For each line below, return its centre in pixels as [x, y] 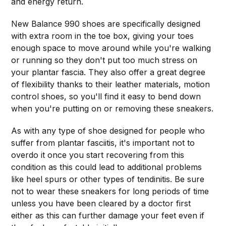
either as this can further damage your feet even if [108, 215]
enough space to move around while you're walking [111, 48]
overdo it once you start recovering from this [98, 155]
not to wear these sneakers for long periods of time [110, 191]
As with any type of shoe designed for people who [108, 130]
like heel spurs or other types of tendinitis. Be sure [108, 179]
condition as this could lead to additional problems [107, 167]
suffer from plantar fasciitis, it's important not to [103, 143]
